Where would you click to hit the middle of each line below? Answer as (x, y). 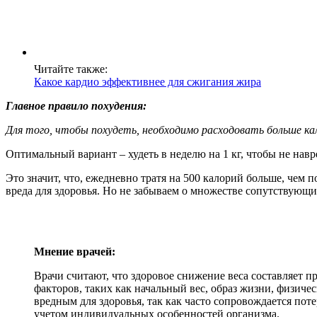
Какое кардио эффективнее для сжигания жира (148, 81)
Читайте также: (71, 69)
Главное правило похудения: (76, 105)
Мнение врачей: (75, 251)
